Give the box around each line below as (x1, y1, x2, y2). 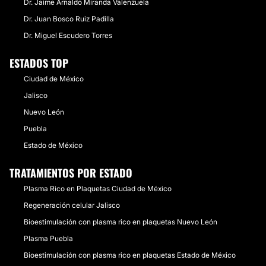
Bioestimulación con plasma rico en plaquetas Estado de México (24, 251, 236, 259)
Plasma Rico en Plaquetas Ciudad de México (24, 184, 172, 193)
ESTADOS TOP (9, 55, 68, 71)
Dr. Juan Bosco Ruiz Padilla (24, 14, 114, 23)
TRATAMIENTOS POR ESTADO (9, 165, 132, 180)
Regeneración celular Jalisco (24, 201, 120, 210)
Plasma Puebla (24, 234, 73, 243)
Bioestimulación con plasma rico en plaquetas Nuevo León (24, 217, 217, 226)
